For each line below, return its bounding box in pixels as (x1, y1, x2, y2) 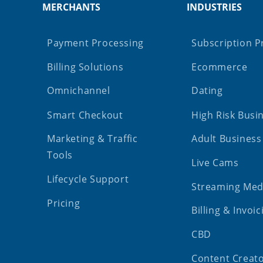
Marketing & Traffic (47, 132, 138, 146)
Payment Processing (47, 36, 144, 50)
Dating (191, 84, 223, 97)
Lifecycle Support (47, 173, 129, 186)
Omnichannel (47, 84, 110, 97)
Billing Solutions (47, 60, 124, 74)
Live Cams (191, 156, 239, 170)
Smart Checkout (47, 108, 123, 122)
